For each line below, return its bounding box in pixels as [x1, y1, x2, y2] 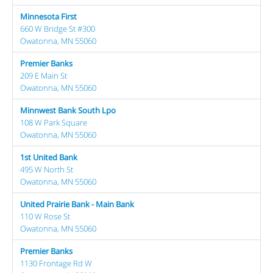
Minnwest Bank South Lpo [20, 105, 116, 116]
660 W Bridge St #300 [20, 23, 95, 34]
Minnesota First [20, 11, 77, 22]
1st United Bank [20, 152, 77, 163]
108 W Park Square [20, 117, 87, 128]
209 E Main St [20, 70, 67, 81]
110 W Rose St [20, 211, 70, 222]
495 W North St [20, 164, 73, 175]
